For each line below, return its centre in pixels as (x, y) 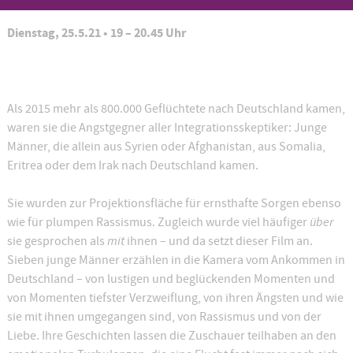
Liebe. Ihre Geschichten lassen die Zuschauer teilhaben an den (171, 335)
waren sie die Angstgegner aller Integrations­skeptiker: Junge (167, 127)
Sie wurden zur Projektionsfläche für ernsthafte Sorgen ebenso (174, 203)
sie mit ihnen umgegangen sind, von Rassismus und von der (164, 316)
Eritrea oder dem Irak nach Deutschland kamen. (132, 165)
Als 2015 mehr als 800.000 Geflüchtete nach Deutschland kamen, (176, 108)
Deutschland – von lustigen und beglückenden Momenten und (171, 279)
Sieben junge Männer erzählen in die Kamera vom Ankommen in (176, 260)
